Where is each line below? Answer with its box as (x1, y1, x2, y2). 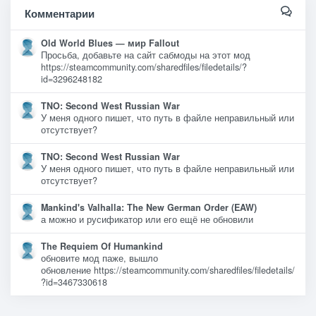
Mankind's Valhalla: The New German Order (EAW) (41, 200, 257, 214)
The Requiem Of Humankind (41, 239, 163, 253)
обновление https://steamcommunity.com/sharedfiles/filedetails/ (41, 263, 295, 276)
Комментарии (25, 5, 95, 21)
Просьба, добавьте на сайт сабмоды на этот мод (41, 48, 250, 61)
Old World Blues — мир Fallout (41, 36, 179, 49)
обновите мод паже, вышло (41, 251, 158, 265)
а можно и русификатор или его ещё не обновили (41, 212, 259, 226)
